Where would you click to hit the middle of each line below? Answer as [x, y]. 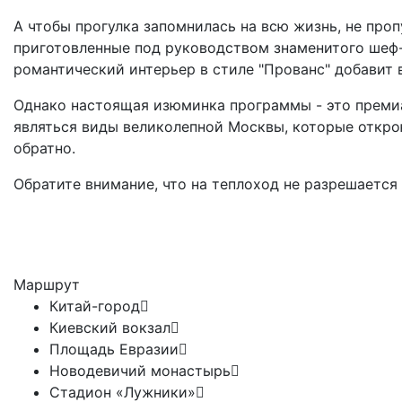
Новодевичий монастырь [140, 371]
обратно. [44, 149]
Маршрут [47, 285]
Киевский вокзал [110, 328]
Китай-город [95, 306]
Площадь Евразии [114, 350]
